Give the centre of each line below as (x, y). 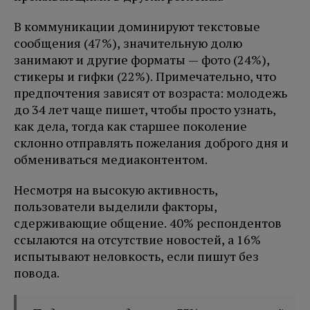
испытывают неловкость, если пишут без (136, 256)
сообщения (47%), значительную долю (128, 43)
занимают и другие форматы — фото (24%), (142, 60)
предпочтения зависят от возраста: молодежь (151, 93)
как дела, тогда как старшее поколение (130, 126)
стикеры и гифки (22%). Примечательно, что (145, 76)
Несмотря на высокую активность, (116, 190)
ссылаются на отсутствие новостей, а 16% (137, 240)
